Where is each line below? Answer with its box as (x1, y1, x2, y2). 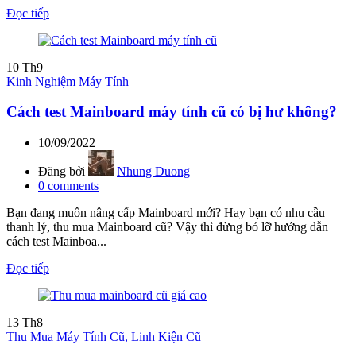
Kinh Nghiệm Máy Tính (6, 74, 129, 88)
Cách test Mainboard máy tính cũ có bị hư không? (6, 103, 337, 121)
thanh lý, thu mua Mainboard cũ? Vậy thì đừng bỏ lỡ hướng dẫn (6, 219, 328, 234)
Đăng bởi (38, 164, 85, 178)
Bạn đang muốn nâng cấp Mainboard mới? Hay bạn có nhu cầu (6, 205, 325, 219)
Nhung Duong (117, 164, 190, 178)
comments (48, 178, 99, 192)
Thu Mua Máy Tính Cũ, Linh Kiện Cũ (6, 329, 201, 343)
